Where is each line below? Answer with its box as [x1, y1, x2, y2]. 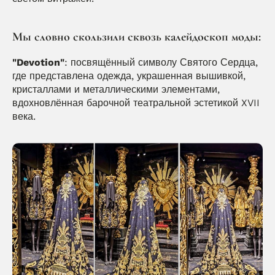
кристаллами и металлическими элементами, [12, 83, 220, 95]
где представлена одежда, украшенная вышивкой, [12, 69, 246, 82]
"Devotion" [12, 56, 64, 68]
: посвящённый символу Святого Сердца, [64, 56, 258, 68]
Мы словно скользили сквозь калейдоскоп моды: [12, 29, 261, 44]
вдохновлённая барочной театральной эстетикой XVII [12, 96, 260, 109]
